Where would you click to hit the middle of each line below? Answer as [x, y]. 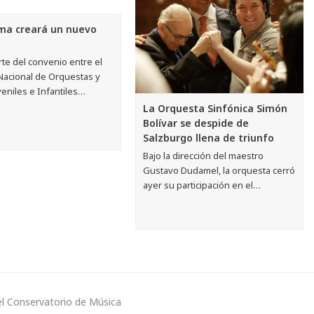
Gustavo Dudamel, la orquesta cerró [219, 171]
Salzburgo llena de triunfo [209, 138]
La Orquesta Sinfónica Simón [216, 109]
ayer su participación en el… [202, 185]
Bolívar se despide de [196, 123]
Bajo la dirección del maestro [204, 156]
